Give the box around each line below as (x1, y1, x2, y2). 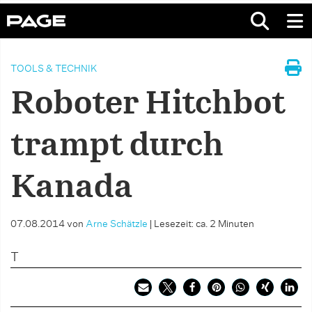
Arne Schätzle (86, 219, 148, 229)
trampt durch (10, 131, 224, 162)
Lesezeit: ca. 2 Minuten (154, 219, 254, 229)
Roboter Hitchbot (10, 89, 286, 120)
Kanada (10, 173, 133, 203)
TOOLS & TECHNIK (10, 64, 97, 74)
